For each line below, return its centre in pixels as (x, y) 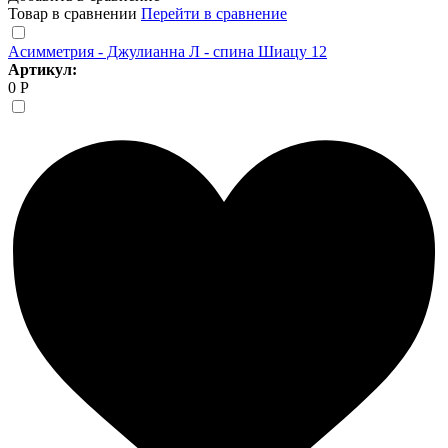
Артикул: (42, 69)
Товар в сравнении (74, 13)
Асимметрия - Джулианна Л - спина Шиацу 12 (167, 51)
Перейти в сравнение (214, 13)
